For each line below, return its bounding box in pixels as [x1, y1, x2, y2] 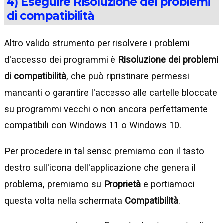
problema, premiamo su [4, 178, 104, 189]
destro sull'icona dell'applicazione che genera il [4, 162, 196, 173]
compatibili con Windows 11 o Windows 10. [4, 120, 181, 131]
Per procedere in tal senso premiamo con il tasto [4, 145, 204, 156]
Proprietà [104, 178, 141, 189]
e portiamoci [141, 178, 195, 189]
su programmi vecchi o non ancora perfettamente [4, 104, 208, 114]
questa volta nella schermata [4, 195, 125, 206]
